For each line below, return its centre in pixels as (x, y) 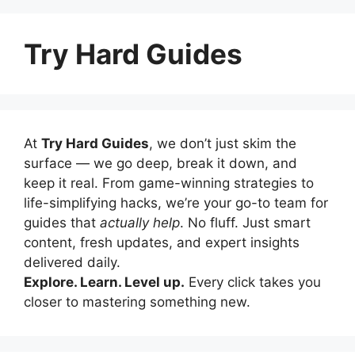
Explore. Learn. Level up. (104, 282)
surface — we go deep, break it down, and (160, 163)
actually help (140, 222)
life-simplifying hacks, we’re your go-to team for (176, 202)
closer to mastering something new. (137, 302)
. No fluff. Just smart (245, 222)
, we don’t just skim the (223, 143)
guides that (62, 222)
